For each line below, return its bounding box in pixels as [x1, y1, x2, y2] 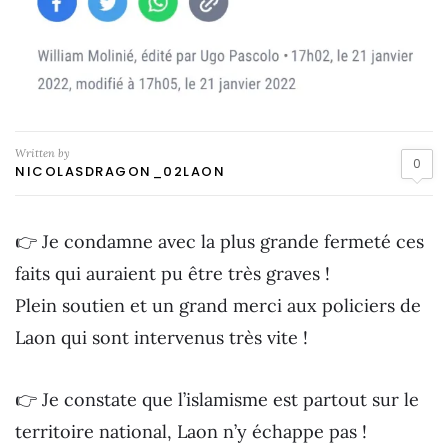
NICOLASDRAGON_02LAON [15, 162, 225, 182]
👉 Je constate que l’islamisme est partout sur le [15, 387, 419, 411]
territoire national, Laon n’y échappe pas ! [15, 419, 367, 443]
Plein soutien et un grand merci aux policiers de [15, 294, 421, 318]
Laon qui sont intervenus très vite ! [15, 326, 308, 350]
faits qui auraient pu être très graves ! [15, 262, 330, 286]
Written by [15, 146, 70, 161]
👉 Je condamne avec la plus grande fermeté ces [15, 230, 424, 254]
